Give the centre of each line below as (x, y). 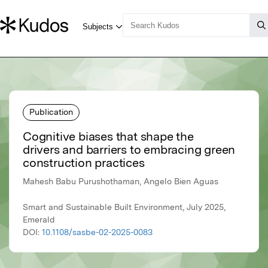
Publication (51, 112)
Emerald (39, 220)
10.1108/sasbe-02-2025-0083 (97, 232)
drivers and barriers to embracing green (129, 150)
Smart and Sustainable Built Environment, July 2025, (124, 207)
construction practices (84, 163)
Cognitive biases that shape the (108, 137)
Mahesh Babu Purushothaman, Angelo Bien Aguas (121, 182)
